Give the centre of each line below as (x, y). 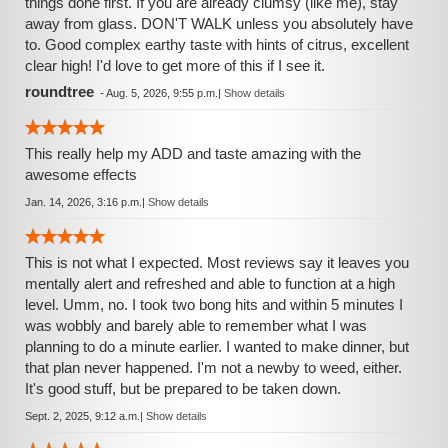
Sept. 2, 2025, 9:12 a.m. (82, 416)
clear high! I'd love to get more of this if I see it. (175, 65)
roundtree (59, 91)
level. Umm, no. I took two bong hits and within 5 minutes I (214, 304)
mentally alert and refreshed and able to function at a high (210, 283)
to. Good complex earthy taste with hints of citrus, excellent (217, 44)
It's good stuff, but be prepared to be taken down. (183, 388)
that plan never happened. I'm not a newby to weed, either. (213, 367)
